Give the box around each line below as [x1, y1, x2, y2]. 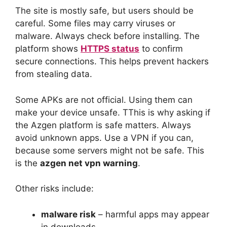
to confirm [139, 44, 183, 54]
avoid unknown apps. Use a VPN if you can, [15, 132, 194, 143]
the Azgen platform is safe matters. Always [15, 120, 191, 130]
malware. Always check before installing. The [15, 31, 200, 42]
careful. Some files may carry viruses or [15, 18, 175, 29]
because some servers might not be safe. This [15, 145, 204, 156]
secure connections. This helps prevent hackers [15, 56, 209, 67]
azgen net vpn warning [40, 158, 138, 168]
